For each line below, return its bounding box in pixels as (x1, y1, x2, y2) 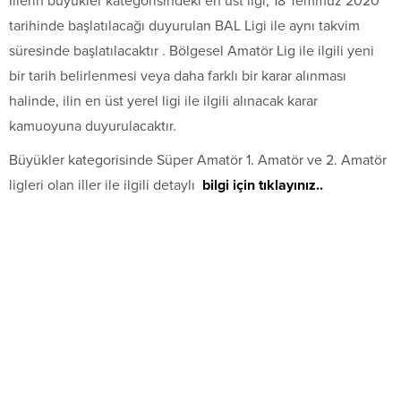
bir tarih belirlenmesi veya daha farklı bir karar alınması (9, 66, 346, 85)
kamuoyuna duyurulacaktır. (9, 116, 176, 135)
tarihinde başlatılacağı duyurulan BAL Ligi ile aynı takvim (9, 16, 360, 35)
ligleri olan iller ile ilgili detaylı (9, 175, 199, 194)
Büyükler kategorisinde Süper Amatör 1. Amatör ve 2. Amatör (9, 150, 387, 169)
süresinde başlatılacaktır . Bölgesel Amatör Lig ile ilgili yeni (9, 41, 374, 60)
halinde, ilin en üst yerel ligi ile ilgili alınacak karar (9, 91, 318, 110)
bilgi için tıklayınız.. (202, 175, 323, 194)
